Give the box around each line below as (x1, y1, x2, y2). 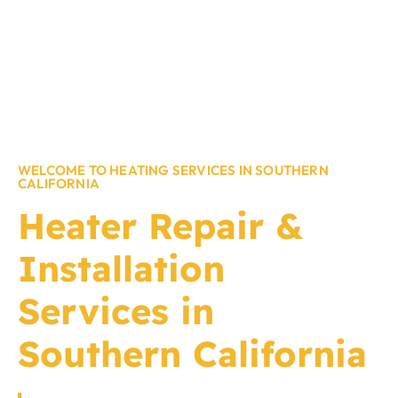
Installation (18, 245, 225, 291)
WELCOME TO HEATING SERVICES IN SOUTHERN (18, 161, 329, 179)
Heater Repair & (18, 203, 303, 248)
